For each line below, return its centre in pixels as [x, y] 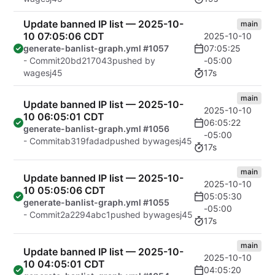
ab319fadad [85, 141]
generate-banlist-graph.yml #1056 [96, 129]
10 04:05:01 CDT [64, 264]
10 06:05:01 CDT [64, 117]
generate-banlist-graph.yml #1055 [96, 203]
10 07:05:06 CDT [64, 37]
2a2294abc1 [85, 215]
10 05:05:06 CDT [64, 191]
